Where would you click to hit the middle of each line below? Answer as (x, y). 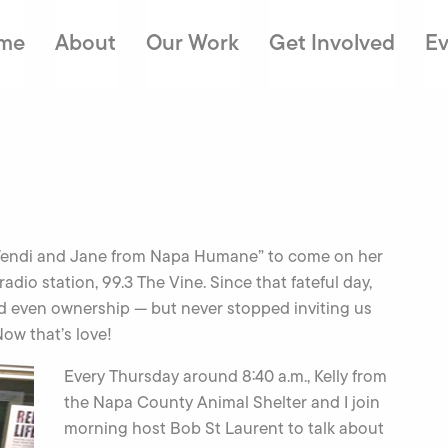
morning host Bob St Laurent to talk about (224, 428)
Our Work (192, 42)
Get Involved (331, 42)
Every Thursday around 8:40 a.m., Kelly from (225, 376)
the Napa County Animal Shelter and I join (222, 402)
